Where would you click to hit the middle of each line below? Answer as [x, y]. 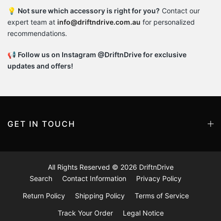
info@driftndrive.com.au [99, 22]
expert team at [32, 22]
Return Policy [44, 196]
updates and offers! [40, 66]
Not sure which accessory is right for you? [89, 11]
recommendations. [37, 33]
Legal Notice [143, 213]
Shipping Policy [100, 196]
